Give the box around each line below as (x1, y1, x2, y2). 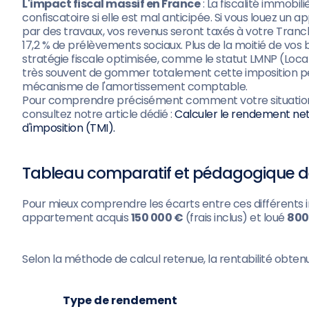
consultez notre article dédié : (22, 106, 175, 122)
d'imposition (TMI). (22, 120, 115, 136)
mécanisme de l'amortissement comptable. (22, 79, 248, 94)
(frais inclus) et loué (183, 210, 287, 226)
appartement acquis (22, 210, 131, 226)
